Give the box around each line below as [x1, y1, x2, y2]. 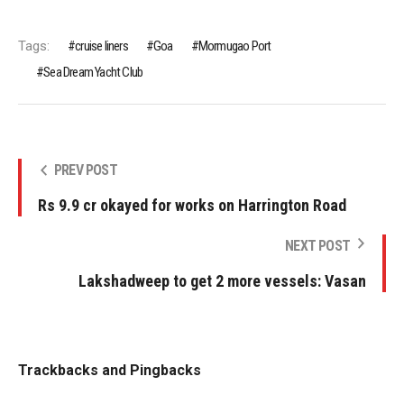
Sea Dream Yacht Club [43, 63, 143, 80]
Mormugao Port [197, 37, 271, 54]
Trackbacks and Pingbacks [18, 361, 201, 379]
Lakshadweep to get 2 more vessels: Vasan [78, 271, 366, 290]
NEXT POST [285, 236, 350, 254]
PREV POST [54, 161, 117, 179]
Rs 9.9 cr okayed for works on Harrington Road [38, 195, 346, 215]
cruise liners [75, 37, 128, 54]
